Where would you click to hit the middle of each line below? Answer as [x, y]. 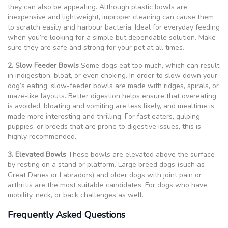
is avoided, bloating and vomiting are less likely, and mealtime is [111, 106]
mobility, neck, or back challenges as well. [76, 195]
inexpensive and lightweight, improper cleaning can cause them [111, 17]
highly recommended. [42, 136]
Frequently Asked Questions [66, 215]
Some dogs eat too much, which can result [149, 65]
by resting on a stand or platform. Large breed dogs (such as [106, 164]
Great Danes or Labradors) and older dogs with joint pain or [105, 175]
